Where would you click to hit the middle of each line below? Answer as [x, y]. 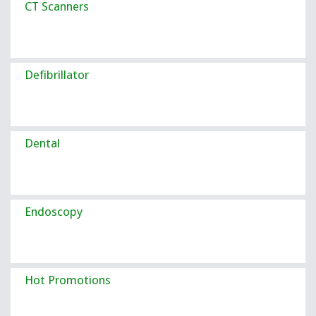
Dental [42, 143]
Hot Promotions [68, 280]
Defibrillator [57, 75]
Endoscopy [54, 212]
